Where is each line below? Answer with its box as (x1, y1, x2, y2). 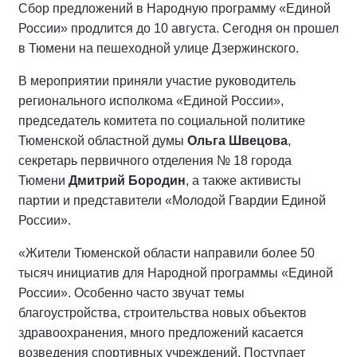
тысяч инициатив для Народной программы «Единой (18, 266, 333, 280)
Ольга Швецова (184, 134, 288, 147)
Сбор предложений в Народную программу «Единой (18, 2, 331, 15)
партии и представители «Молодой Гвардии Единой (18, 194, 326, 207)
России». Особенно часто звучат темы (18, 286, 245, 300)
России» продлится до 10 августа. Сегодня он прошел (18, 22, 339, 35)
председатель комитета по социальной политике (18, 114, 305, 127)
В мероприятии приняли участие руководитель (18, 74, 296, 88)
